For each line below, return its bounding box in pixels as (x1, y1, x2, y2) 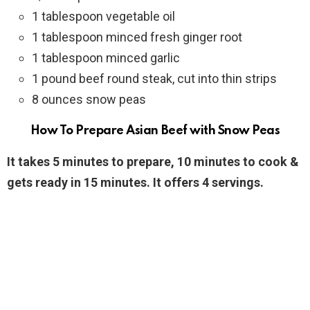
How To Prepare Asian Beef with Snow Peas (30, 125, 280, 138)
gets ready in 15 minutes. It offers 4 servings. (7, 175, 264, 190)
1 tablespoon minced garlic (32, 51, 180, 66)
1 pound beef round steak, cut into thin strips (32, 71, 277, 86)
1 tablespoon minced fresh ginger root (32, 30, 242, 45)
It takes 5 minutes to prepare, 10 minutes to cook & (7, 154, 299, 170)
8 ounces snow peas (32, 92, 146, 107)
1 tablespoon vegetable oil (32, 9, 175, 24)
